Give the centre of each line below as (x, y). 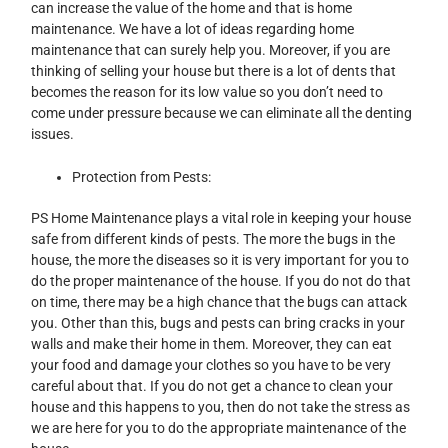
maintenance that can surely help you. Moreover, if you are (211, 49)
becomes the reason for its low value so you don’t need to (207, 91)
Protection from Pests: (142, 176)
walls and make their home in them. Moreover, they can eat (212, 344)
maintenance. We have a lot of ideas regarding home (193, 28)
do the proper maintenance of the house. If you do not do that (221, 281)
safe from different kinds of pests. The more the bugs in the (213, 239)
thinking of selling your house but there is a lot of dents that (214, 70)
